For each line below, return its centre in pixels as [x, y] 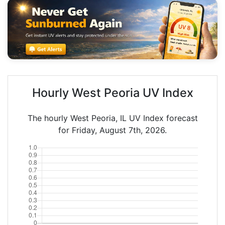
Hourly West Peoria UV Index [113, 92]
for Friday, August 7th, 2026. [113, 130]
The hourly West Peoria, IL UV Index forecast [113, 118]
